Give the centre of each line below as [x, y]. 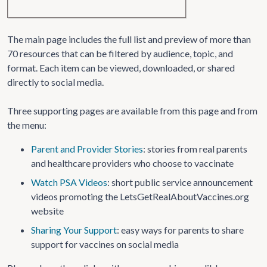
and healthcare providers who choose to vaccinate [132, 163]
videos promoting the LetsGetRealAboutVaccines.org [140, 196]
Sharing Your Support [74, 230]
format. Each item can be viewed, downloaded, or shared [121, 68]
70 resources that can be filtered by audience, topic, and [120, 53]
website [47, 211]
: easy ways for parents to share [180, 230]
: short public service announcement [180, 182]
